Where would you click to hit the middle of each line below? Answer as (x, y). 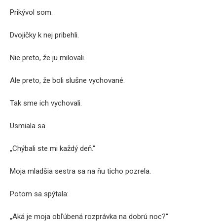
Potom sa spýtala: (39, 194)
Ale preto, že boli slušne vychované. (67, 80)
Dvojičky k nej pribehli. (44, 35)
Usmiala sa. (28, 126)
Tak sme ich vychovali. (46, 103)
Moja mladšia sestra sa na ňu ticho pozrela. (80, 171)
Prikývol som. (31, 12)
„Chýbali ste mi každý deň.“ (53, 148)
